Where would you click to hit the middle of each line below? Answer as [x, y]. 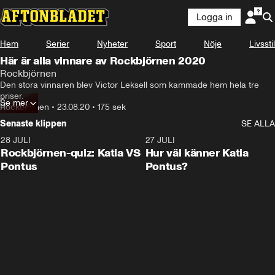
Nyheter [112, 44]
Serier [58, 44]
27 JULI [160, 140]
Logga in [214, 17]
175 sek [112, 107]
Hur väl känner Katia [197, 153]
